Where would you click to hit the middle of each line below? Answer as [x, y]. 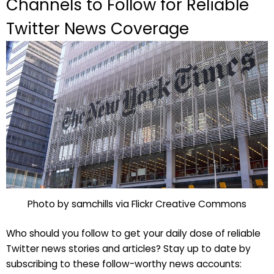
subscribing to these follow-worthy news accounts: [124, 264]
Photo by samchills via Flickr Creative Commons [137, 204]
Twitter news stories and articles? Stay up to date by [128, 248]
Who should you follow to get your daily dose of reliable [133, 233]
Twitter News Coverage [98, 29]
